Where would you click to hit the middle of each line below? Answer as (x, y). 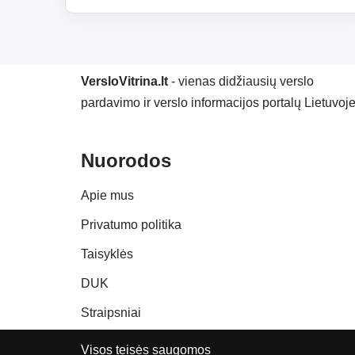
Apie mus (107, 196)
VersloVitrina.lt (124, 82)
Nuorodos (126, 161)
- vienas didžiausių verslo (241, 82)
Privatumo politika (131, 225)
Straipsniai (111, 313)
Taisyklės (107, 254)
